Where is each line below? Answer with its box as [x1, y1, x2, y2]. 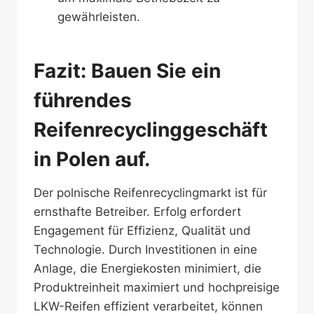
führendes [34, 88, 132, 112]
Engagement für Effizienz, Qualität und [34, 224, 251, 238]
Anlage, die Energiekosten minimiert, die [34, 261, 261, 275]
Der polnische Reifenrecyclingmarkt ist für [34, 186, 267, 200]
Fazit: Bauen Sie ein [34, 59, 221, 83]
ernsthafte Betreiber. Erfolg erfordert [34, 205, 241, 219]
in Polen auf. [34, 147, 150, 171]
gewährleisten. [57, 10, 140, 24]
